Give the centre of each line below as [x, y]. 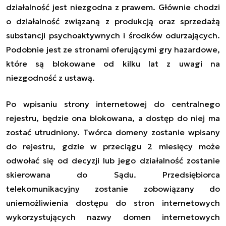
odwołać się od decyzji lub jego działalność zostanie [113, 160]
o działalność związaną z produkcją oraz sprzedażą [113, 21]
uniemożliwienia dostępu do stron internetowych [113, 203]
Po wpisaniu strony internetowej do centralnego [113, 104]
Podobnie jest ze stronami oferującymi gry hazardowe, [113, 49]
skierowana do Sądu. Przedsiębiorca [113, 174]
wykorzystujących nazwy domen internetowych [113, 217]
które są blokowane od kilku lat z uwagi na [113, 63]
